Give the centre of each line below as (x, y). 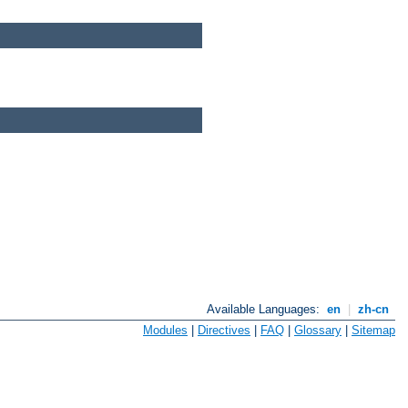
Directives (224, 330)
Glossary (318, 330)
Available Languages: (265, 310)
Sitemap (373, 330)
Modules (165, 330)
